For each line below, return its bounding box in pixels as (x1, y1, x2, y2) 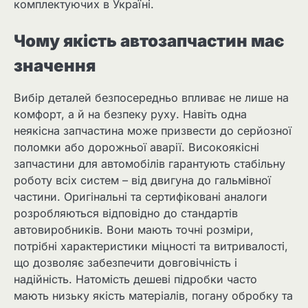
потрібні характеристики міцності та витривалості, (14, 239, 288, 254)
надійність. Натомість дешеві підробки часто (14, 272, 257, 287)
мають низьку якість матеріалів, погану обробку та (14, 289, 293, 303)
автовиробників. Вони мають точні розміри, (14, 223, 254, 237)
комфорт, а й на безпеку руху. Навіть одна (14, 107, 247, 122)
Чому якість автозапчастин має (14, 31, 285, 52)
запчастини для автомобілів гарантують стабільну (14, 157, 285, 171)
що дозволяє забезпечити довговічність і (14, 256, 237, 270)
